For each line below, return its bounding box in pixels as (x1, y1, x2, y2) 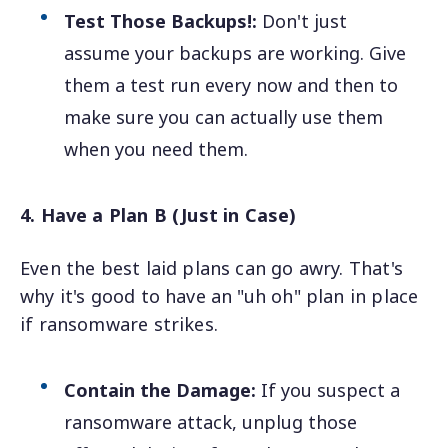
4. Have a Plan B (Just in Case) (20, 202, 297, 227)
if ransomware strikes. (20, 312, 218, 337)
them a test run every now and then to (64, 72, 399, 97)
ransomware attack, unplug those (64, 410, 358, 435)
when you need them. (64, 136, 249, 161)
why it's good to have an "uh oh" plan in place (20, 284, 419, 309)
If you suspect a (256, 378, 401, 403)
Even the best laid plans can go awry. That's (20, 256, 403, 281)
